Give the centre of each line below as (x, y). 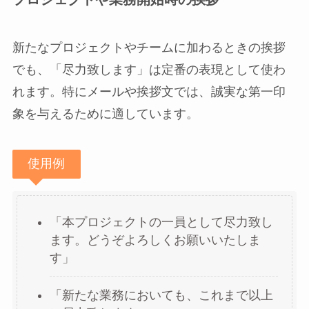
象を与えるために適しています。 (105, 113)
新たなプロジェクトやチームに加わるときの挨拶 (149, 47)
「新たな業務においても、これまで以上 (161, 295)
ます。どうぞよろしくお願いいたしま (155, 240)
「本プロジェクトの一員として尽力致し (161, 222)
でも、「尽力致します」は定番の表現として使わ (149, 69)
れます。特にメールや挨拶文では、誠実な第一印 (149, 91)
